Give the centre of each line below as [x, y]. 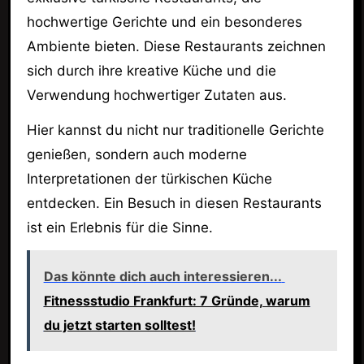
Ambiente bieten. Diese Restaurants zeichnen [176, 47]
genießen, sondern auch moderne [136, 155]
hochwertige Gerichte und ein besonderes [164, 22]
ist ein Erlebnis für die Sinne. [119, 228]
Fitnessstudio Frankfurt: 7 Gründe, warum [177, 300]
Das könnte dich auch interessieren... [162, 276]
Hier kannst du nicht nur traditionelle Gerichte [175, 130]
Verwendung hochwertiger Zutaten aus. [156, 95]
